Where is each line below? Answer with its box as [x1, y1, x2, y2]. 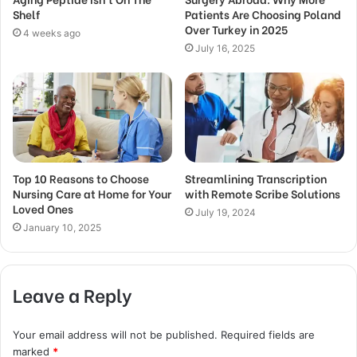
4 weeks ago [23, 27, 80, 40]
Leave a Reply [13, 280, 131, 308]
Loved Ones [13, 200, 73, 218]
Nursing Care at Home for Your [13, 185, 171, 202]
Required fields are [221, 328, 315, 342]
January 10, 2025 [23, 222, 101, 234]
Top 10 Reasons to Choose [13, 170, 149, 187]
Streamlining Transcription [185, 170, 327, 187]
